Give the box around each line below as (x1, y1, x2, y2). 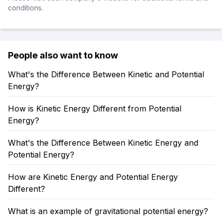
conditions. (8, 3, 43, 12)
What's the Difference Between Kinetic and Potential (8, 69, 204, 79)
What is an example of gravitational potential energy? (8, 206, 208, 216)
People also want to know (8, 50, 118, 60)
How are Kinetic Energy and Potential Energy (8, 172, 178, 182)
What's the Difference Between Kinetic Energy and (8, 138, 198, 148)
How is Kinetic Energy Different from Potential (8, 104, 181, 113)
